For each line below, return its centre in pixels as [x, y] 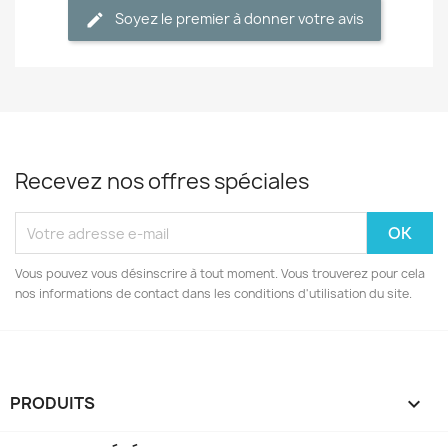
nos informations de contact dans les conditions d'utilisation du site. [213, 294]
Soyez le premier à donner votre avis [239, 19]
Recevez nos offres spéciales [162, 182]
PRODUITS [52, 403]
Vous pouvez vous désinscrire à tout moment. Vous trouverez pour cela [220, 274]
